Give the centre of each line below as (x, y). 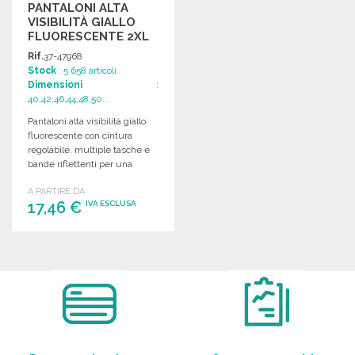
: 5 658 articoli (86, 70)
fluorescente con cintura (80, 135)
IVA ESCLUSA (111, 203)
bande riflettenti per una (80, 164)
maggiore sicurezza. (72, 178)
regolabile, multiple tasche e (89, 149)
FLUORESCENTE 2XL (88, 36)
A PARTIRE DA (56, 191)
